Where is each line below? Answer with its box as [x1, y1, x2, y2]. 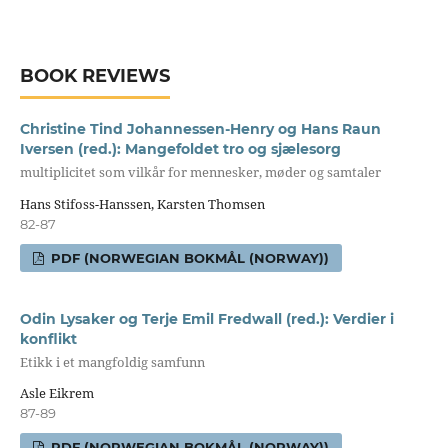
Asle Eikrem [19, 384, 94, 403]
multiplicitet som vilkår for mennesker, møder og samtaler [19, 163, 381, 182]
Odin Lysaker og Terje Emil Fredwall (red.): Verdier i [19, 309, 394, 328]
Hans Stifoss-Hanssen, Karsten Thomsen [19, 194, 265, 213]
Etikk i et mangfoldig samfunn [19, 352, 205, 371]
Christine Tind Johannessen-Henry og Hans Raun [19, 120, 381, 139]
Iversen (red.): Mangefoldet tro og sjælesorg [19, 140, 341, 159]
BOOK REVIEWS [19, 65, 170, 88]
